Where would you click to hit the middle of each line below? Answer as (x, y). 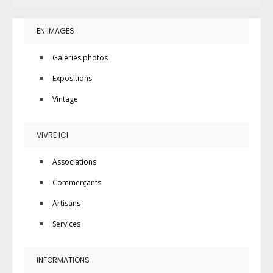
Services (66, 224)
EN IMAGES (55, 31)
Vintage (65, 99)
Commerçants (77, 183)
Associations (74, 162)
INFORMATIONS (63, 260)
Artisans (66, 203)
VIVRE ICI (52, 135)
